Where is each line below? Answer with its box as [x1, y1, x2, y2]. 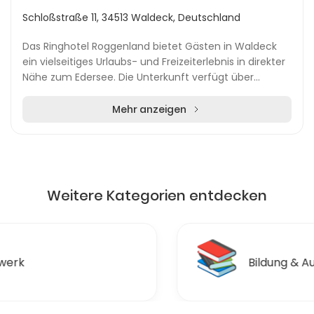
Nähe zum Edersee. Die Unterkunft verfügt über [22, 70, 254, 84]
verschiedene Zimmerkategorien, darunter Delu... [22, 86, 261, 100]
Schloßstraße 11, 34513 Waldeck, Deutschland [22, 11, 240, 25]
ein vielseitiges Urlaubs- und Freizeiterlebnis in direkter [22, 55, 285, 69]
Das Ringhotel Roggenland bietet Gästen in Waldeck [22, 39, 277, 53]
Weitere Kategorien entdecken [47, 186, 267, 205]
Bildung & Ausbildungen [81, 254, 208, 271]
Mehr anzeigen [112, 102, 186, 116]
